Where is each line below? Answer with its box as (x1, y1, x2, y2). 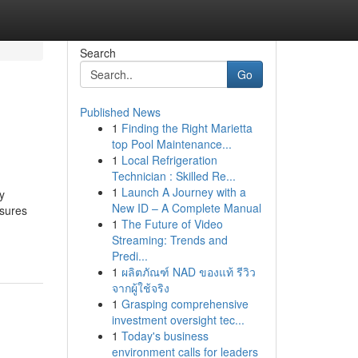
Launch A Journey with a (121, 184, 246, 200)
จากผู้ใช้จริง (111, 280, 169, 296)
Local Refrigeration (121, 152, 217, 168)
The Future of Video (121, 216, 223, 232)
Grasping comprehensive (121, 296, 249, 312)
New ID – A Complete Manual (111, 200, 261, 216)
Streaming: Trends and (111, 232, 228, 248)
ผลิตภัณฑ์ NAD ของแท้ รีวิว (121, 264, 256, 280)
